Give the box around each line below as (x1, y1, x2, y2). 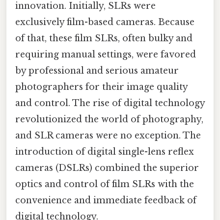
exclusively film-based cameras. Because (15, 17, 194, 28)
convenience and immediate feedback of (15, 195, 196, 206)
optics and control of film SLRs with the (15, 179, 194, 190)
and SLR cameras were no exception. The (15, 130, 201, 141)
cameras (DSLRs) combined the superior (15, 163, 199, 174)
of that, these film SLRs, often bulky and (15, 33, 192, 44)
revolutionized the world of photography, (15, 114, 203, 125)
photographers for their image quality (15, 82, 188, 93)
